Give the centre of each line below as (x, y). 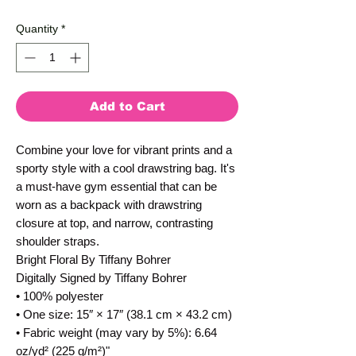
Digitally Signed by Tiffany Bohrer (101, 278)
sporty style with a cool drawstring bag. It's (126, 168)
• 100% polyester (60, 296)
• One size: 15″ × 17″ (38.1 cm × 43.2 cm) (124, 315)
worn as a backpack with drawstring (109, 205)
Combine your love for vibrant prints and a (124, 150)
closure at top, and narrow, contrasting (114, 223)
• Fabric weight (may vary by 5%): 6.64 (116, 333)
